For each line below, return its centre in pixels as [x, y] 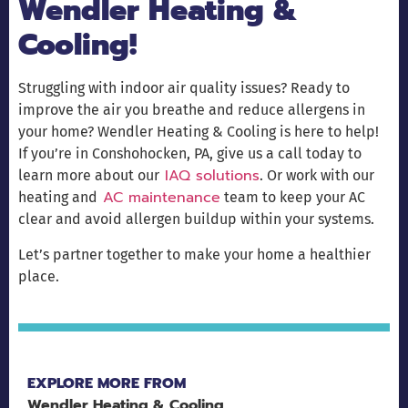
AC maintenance [159, 198]
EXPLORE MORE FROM [107, 384]
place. [39, 276]
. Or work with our [317, 176]
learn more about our [89, 176]
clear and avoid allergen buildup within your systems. [198, 219]
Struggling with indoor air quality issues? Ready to [184, 88]
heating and [58, 198]
